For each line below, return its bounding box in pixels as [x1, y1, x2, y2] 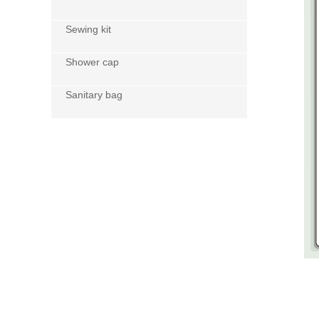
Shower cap [66, 56, 119, 68]
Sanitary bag [66, 89, 122, 100]
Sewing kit [66, 23, 111, 35]
